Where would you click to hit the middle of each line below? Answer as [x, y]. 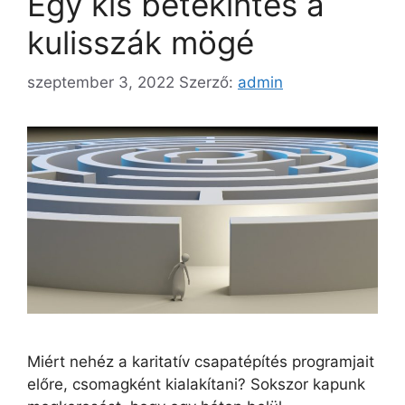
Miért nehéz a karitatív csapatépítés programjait [201, 361]
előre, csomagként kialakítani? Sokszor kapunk [196, 384]
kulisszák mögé [141, 42]
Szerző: [208, 83]
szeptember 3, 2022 [101, 83]
